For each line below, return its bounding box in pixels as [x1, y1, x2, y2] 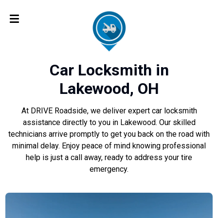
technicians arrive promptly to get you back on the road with [8, 129, 210, 139]
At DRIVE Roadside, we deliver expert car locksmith [21, 106, 197, 116]
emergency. [90, 164, 128, 174]
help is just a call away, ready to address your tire [26, 153, 192, 163]
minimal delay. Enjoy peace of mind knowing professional [12, 141, 206, 151]
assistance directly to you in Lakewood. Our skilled [22, 118, 196, 127]
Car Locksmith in [49, 61, 169, 80]
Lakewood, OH [59, 79, 159, 98]
